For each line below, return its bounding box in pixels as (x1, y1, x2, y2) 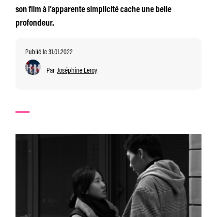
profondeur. (15, 19, 54, 28)
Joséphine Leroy (57, 64, 97, 75)
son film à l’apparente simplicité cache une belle (15, 6, 171, 15)
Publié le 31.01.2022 (25, 46, 73, 56)
